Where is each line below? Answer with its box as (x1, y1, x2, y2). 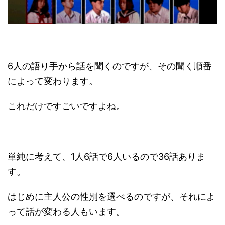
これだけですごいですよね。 (8, 101, 125, 112)
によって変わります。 (8, 76, 98, 87)
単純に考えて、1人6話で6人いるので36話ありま (8, 151, 205, 162)
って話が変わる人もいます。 (8, 206, 125, 217)
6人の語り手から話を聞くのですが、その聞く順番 (8, 61, 212, 72)
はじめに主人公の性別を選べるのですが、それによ (8, 191, 215, 202)
